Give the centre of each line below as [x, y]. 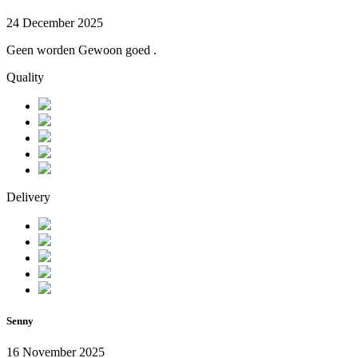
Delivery [28, 197]
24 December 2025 [55, 22]
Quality [25, 77]
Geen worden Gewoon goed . [82, 50]
